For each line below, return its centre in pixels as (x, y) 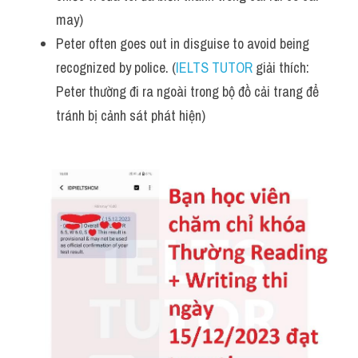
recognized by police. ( (116, 68)
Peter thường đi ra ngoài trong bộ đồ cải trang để (187, 91)
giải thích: (281, 68)
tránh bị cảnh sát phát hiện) (131, 115)
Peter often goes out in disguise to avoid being (183, 44)
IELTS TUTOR (214, 68)
